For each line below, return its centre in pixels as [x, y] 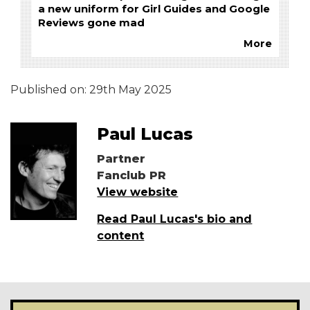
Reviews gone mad [91, 23]
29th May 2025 [130, 90]
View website [138, 192]
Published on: [50, 90]
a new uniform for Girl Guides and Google [154, 9]
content [121, 236]
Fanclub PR [132, 176]
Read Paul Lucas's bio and [175, 219]
